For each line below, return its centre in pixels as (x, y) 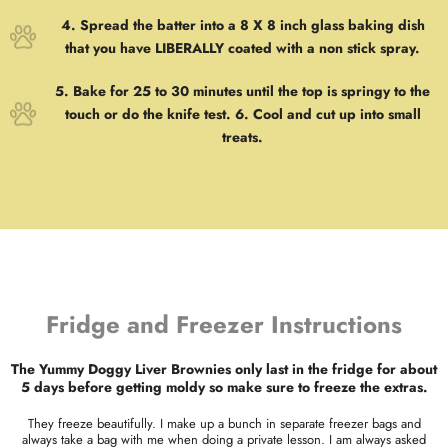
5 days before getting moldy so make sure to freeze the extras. (224, 386)
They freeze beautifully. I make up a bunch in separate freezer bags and (224, 423)
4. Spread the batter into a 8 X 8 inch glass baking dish (242, 24)
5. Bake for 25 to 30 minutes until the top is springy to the (243, 90)
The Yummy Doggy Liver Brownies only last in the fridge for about (224, 368)
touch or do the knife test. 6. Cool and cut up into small (242, 113)
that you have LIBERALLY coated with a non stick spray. (243, 47)
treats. (243, 136)
